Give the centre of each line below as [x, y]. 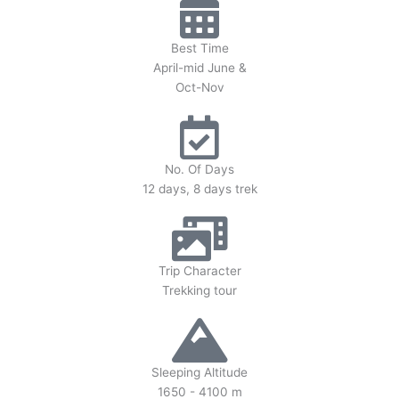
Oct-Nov [199, 87]
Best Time [199, 48]
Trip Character [199, 270]
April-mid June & [199, 67]
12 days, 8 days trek [199, 188]
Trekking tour [199, 290]
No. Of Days [199, 169]
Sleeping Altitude [199, 372]
